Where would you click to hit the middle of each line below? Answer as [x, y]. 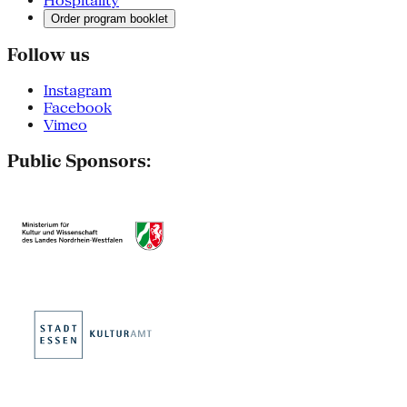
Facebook [78, 108]
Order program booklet [109, 18]
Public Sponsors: [79, 160]
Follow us [49, 55]
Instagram [78, 91]
